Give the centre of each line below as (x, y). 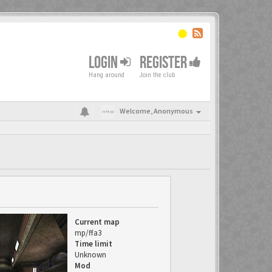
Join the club (157, 75)
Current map (97, 222)
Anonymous (173, 111)
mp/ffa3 (88, 233)
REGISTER (165, 63)
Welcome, (137, 111)
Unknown (90, 255)
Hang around (107, 75)
